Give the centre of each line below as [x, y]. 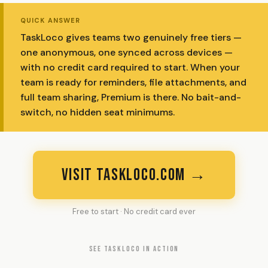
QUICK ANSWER [51, 20]
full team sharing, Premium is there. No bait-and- [131, 97]
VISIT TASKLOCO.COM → [134, 175]
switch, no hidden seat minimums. [98, 112]
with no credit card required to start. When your [130, 67]
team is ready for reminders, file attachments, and [133, 82]
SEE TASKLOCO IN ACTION [134, 249]
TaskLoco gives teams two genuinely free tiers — [131, 37]
